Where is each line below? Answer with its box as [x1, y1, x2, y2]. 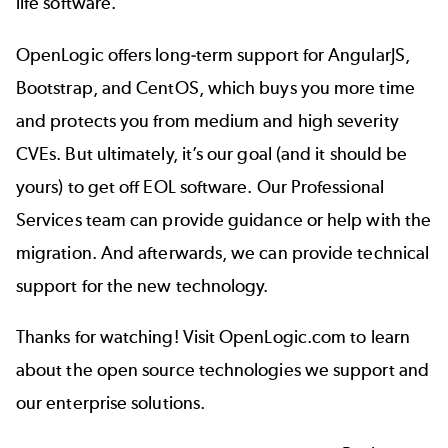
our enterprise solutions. [16, 392, 210, 415]
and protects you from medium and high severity [16, 109, 399, 132]
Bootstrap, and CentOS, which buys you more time [16, 76, 415, 99]
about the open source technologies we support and [16, 359, 429, 382]
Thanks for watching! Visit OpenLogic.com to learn [16, 326, 410, 349]
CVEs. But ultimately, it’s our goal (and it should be [16, 142, 408, 165]
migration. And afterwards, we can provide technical [16, 241, 430, 264]
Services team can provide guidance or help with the [16, 208, 432, 231]
